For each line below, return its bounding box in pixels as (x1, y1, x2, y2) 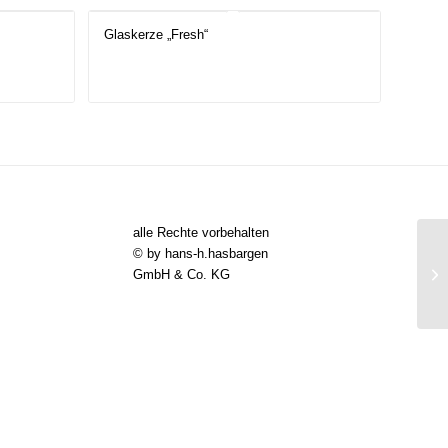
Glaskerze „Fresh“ (103, 27, 208, 43)
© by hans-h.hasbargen (132, 246, 268, 262)
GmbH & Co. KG (132, 267, 230, 283)
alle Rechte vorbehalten (132, 225, 269, 241)
